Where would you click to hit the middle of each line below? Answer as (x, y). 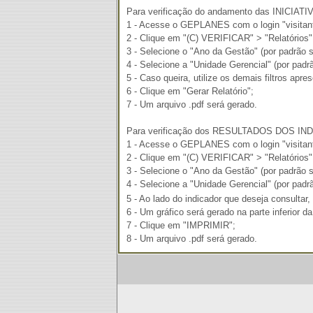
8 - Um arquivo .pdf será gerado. (192, 239)
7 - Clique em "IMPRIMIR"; (181, 225)
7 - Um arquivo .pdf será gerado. (192, 104)
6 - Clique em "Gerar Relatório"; (190, 91)
